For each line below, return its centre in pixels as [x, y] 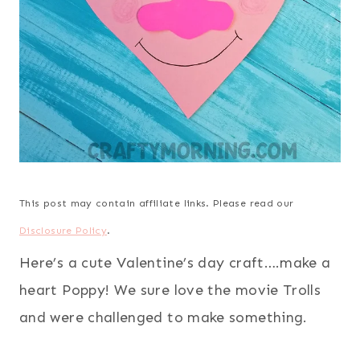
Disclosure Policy [63, 231]
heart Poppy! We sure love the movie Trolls [170, 290]
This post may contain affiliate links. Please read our [157, 204]
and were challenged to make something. [164, 318]
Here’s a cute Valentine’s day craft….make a [175, 263]
